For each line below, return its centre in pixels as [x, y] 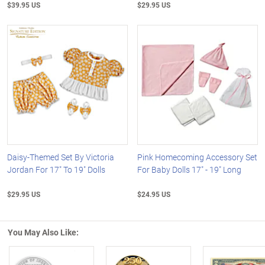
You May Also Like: [43, 232]
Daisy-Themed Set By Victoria [61, 157]
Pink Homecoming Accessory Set [198, 157]
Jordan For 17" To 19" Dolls [56, 170]
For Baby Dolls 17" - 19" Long [190, 170]
